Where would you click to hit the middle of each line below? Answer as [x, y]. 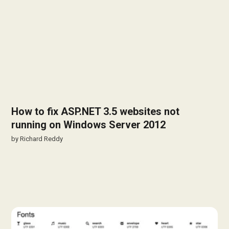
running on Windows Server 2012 [89, 124]
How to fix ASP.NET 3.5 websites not [96, 111]
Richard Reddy [42, 139]
